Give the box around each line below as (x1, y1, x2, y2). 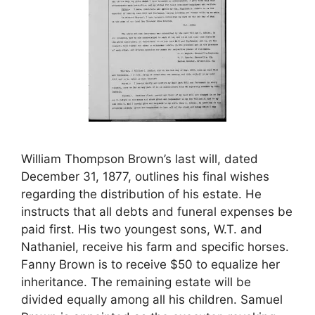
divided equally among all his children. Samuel (21, 292, 283, 307)
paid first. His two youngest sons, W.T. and (21, 222, 262, 236)
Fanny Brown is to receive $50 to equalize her (21, 257, 280, 271)
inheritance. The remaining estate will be (21, 275, 251, 289)
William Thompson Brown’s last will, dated (21, 152, 258, 166)
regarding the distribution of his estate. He (21, 187, 262, 201)
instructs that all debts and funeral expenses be (21, 205, 292, 219)
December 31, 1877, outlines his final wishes (21, 169, 269, 184)
